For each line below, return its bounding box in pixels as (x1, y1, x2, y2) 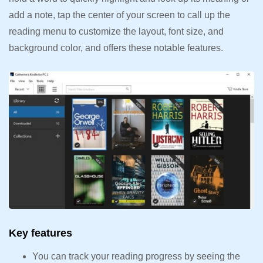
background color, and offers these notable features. (9, 42, 223, 53)
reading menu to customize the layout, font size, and (9, 26, 224, 36)
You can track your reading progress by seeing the (32, 251, 240, 261)
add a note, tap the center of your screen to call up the (9, 9, 230, 20)
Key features (9, 227, 72, 239)
